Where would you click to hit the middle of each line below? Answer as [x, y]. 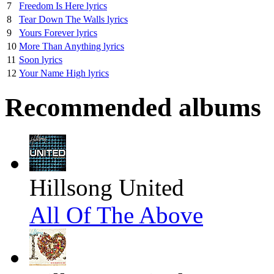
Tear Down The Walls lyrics [73, 19]
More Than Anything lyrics [72, 46]
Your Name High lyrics [64, 73]
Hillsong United [107, 188]
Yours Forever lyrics [58, 32]
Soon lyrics [41, 59]
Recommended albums [133, 108]
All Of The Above [116, 215]
